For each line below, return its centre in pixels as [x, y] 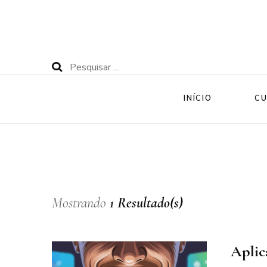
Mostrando [81, 203]
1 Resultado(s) [146, 203]
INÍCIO [198, 98]
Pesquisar [90, 67]
